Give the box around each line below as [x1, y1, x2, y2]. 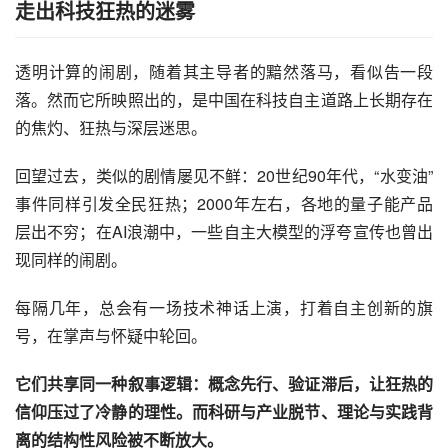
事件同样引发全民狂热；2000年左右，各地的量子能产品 [15, 192, 433, 216]
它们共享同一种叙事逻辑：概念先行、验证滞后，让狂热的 [15, 372, 433, 396]
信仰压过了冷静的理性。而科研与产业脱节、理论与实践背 [15, 400, 433, 424]
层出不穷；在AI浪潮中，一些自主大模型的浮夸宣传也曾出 [15, 220, 433, 244]
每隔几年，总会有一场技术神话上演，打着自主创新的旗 [15, 296, 433, 320]
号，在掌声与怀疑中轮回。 [15, 324, 207, 348]
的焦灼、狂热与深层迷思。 [15, 116, 207, 140]
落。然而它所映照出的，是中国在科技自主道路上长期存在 [15, 88, 433, 112]
